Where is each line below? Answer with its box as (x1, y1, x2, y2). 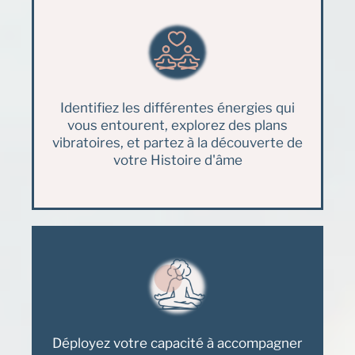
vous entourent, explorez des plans (67, 116, 288, 133)
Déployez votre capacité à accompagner (52, 334, 303, 351)
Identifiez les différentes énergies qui (60, 99, 295, 116)
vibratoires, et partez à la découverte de (52, 134, 303, 151)
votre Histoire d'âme (113, 151, 242, 168)
